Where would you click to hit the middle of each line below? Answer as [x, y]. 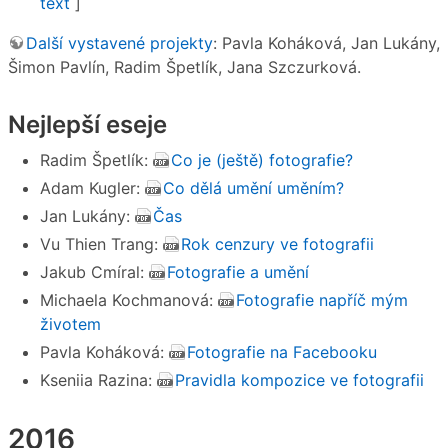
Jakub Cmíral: [94, 271]
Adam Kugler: [92, 187]
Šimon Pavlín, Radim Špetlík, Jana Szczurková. [184, 67]
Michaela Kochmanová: [129, 299]
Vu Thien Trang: [101, 243]
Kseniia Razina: [98, 379]
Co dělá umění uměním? [253, 187]
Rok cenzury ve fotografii [277, 243]
